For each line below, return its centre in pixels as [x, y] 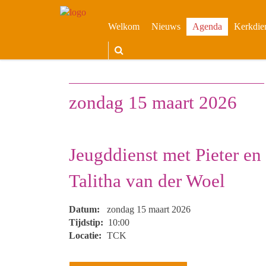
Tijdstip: [87, 222]
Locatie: [86, 235]
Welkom [124, 26]
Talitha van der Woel [147, 181]
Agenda [207, 26]
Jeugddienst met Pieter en [165, 155]
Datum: [85, 209]
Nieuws [166, 26]
